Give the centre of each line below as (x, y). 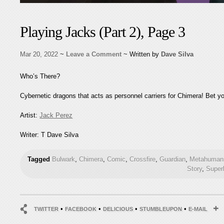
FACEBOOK (81, 209)
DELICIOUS (118, 209)
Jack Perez (56, 115)
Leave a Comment (94, 54)
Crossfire (143, 159)
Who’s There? (40, 76)
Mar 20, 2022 (39, 54)
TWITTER (46, 209)
